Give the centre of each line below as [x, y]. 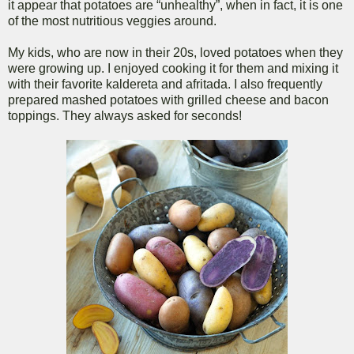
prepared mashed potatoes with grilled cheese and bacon [168, 100]
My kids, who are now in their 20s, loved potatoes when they [175, 53]
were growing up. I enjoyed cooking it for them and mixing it [173, 69]
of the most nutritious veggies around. [112, 21]
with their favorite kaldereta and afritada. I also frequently [165, 85]
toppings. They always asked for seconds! [125, 116]
